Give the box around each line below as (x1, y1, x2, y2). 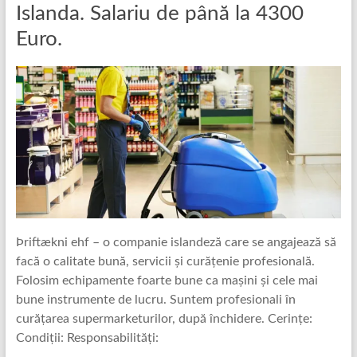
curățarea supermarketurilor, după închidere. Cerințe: (15, 312, 312, 325)
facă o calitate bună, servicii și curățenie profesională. (15, 254, 315, 268)
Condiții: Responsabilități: (15, 331, 159, 344)
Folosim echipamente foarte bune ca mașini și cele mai (15, 273, 318, 287)
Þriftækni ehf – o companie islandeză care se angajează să (15, 235, 336, 249)
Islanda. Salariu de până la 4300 (15, 3, 304, 25)
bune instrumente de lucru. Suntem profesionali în (15, 292, 296, 306)
